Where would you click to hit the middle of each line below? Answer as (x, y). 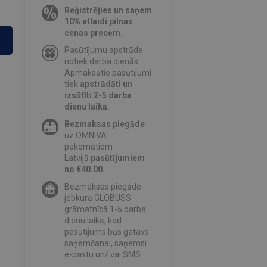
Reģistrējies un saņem (108, 10)
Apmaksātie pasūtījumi (108, 73)
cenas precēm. (93, 33)
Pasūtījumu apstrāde (103, 50)
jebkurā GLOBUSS (97, 198)
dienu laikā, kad (93, 221)
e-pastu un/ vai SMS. (103, 255)
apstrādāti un (106, 84)
